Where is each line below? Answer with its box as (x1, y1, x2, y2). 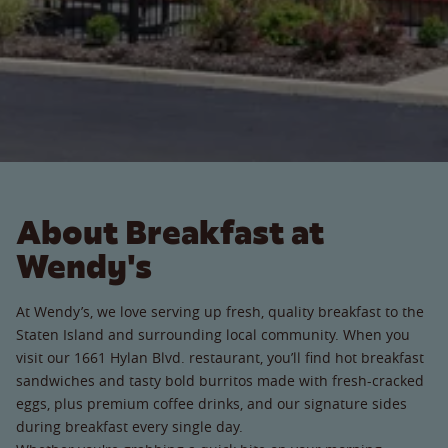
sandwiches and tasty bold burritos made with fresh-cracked (16, 370, 424, 390)
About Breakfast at (16, 210, 324, 254)
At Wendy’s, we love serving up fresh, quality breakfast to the (16, 301, 424, 321)
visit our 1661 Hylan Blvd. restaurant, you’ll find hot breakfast (16, 347, 424, 367)
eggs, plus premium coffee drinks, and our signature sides (16, 393, 407, 413)
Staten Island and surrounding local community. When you (16, 324, 410, 344)
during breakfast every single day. (16, 416, 259, 436)
